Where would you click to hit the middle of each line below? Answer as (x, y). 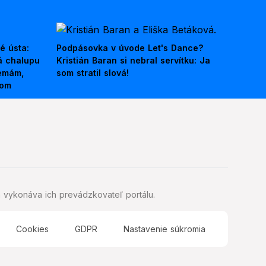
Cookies (32, 229)
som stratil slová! (93, 73)
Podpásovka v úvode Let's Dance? (130, 48)
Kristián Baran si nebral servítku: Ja (133, 61)
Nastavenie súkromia (164, 229)
